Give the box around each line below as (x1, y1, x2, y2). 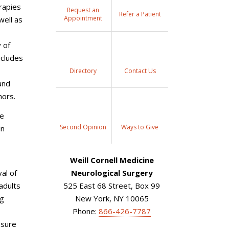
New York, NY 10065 (75, 193, 149, 203)
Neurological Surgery (71, 168, 153, 178)
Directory (70, 66, 97, 75)
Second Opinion (60, 122, 107, 131)
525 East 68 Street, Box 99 (63, 180, 160, 191)
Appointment (64, 14, 103, 22)
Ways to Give (121, 122, 158, 131)
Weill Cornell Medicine (70, 155, 154, 165)
